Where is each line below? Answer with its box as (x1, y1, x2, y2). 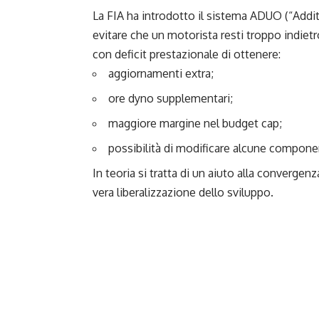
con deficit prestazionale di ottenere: (93, 46, 281, 61)
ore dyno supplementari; (108, 90, 233, 105)
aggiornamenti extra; (108, 66, 214, 80)
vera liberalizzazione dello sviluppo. (93, 184, 273, 199)
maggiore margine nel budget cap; (108, 115, 282, 130)
